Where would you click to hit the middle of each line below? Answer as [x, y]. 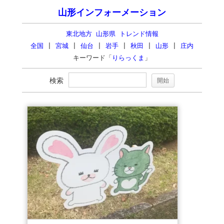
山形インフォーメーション [112, 12]
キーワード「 [92, 58]
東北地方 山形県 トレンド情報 [112, 34]
